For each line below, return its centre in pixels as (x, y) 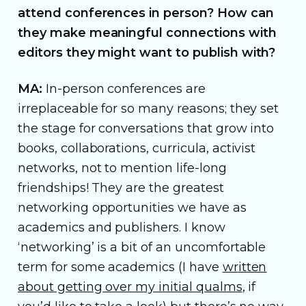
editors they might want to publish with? (147, 52)
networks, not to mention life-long (122, 168)
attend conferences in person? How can (146, 13)
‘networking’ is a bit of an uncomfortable (142, 247)
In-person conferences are (125, 88)
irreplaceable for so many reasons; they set (149, 108)
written (245, 267)
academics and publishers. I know (122, 227)
